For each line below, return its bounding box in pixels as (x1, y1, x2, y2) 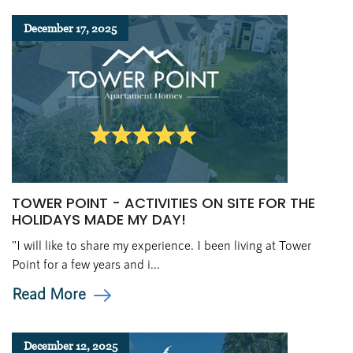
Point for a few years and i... (12, 256, 160, 271)
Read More (12, 284, 86, 303)
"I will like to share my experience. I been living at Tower (12, 237, 311, 252)
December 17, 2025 (24, 21, 117, 35)
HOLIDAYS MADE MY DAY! (12, 210, 186, 229)
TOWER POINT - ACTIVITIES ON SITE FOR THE (12, 193, 315, 213)
